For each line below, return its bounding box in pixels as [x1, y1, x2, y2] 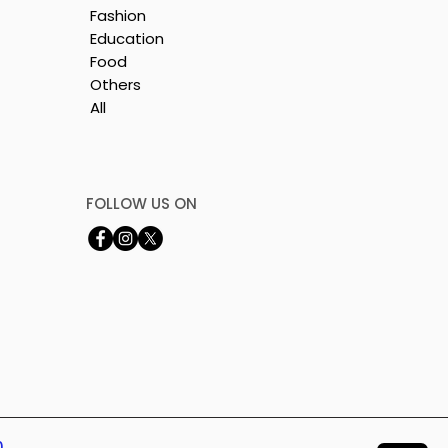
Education [90, 27, 164, 49]
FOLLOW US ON [86, 192, 197, 214]
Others [90, 73, 141, 95]
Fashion [90, 4, 146, 26]
